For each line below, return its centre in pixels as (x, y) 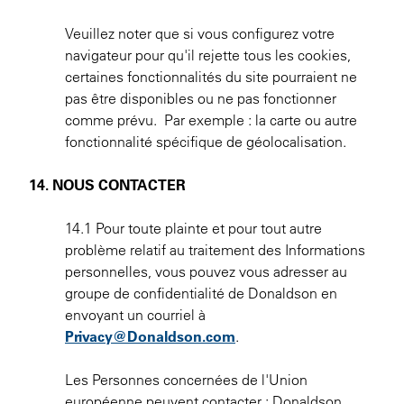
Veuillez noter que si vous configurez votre (200, 33)
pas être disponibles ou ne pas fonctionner (201, 98)
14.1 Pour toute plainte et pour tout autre (193, 228)
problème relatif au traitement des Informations (215, 250)
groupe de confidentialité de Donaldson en (201, 293)
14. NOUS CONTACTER (107, 185)
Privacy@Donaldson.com (150, 336)
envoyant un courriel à (135, 315)
